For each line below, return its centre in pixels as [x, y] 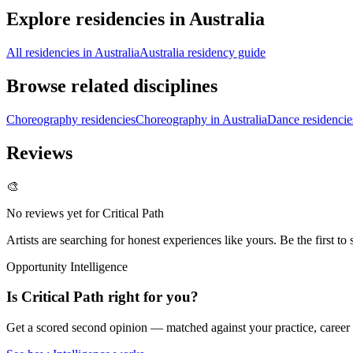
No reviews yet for [54, 213]
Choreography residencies [71, 119]
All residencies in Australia [73, 53]
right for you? [151, 297]
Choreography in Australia [201, 119]
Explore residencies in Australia [136, 19]
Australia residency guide [203, 53]
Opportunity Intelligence [67, 266]
